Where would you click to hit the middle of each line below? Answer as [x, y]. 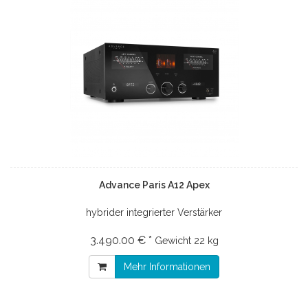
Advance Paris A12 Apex [154, 185]
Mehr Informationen [167, 266]
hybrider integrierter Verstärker [154, 212]
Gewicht [173, 240]
